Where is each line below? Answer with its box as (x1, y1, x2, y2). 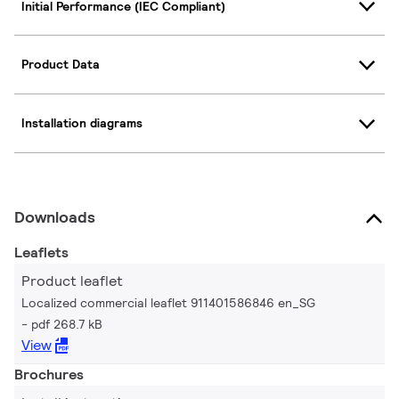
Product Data (21, 56, 100, 73)
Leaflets (14, 242, 69, 262)
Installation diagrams (21, 115, 142, 132)
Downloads (14, 206, 95, 227)
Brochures (14, 364, 84, 384)
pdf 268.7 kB (31, 315, 102, 332)
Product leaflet (21, 271, 123, 290)
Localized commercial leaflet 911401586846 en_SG (21, 294, 315, 311)
